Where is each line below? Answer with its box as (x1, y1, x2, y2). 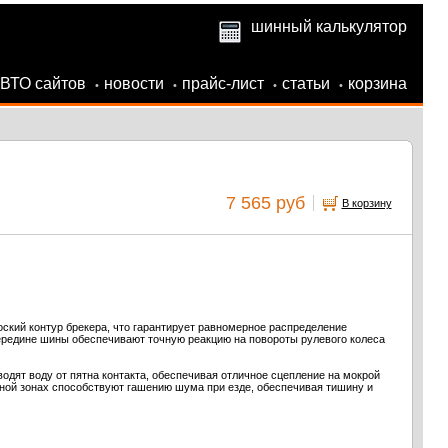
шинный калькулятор (250, 18, 407, 35)
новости (103, 75, 164, 92)
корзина (347, 75, 407, 92)
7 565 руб (225, 193, 305, 213)
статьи (281, 75, 330, 92)
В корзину (341, 197, 392, 209)
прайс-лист (181, 75, 264, 92)
